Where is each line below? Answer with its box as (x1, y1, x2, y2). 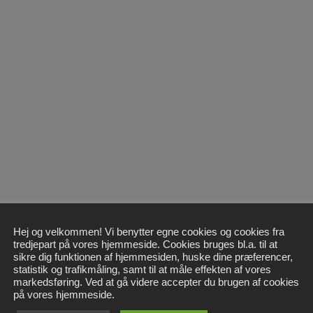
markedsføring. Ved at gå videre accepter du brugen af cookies (13, 277, 299, 288)
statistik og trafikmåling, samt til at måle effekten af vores (13, 264, 271, 275)
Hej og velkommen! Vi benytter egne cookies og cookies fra (13, 226, 284, 238)
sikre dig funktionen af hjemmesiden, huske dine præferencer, (13, 252, 293, 263)
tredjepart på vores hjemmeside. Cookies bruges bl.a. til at (13, 239, 277, 250)
